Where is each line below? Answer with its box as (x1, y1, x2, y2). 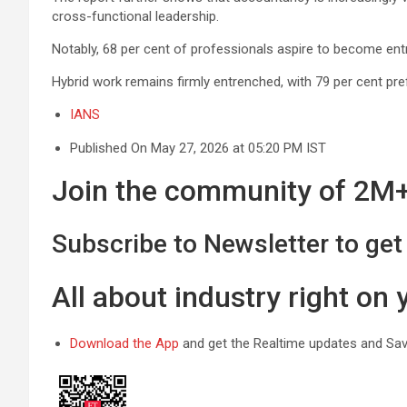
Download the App (70, 335, 179, 352)
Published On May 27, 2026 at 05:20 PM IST (70, 140, 326, 156)
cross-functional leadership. (52, 8, 219, 25)
